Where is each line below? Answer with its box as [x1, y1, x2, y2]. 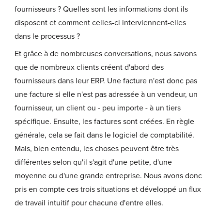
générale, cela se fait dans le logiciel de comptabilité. [15, 130, 194, 140]
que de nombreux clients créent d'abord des [15, 62, 164, 73]
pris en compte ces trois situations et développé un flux [15, 185, 201, 195]
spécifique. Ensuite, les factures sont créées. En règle [15, 117, 194, 127]
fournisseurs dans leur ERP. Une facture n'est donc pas [15, 76, 197, 86]
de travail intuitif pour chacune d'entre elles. [15, 198, 163, 208]
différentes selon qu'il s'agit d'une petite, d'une [15, 157, 172, 168]
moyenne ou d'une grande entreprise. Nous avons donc [15, 171, 202, 181]
